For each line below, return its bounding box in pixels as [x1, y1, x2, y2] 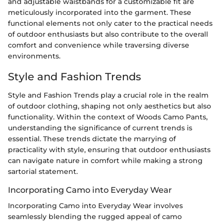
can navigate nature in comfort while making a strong [8, 156, 203, 166]
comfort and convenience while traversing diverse [8, 40, 189, 50]
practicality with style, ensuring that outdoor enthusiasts [8, 145, 211, 155]
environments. [8, 51, 60, 60]
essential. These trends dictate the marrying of [8, 134, 176, 144]
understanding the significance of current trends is [8, 123, 192, 133]
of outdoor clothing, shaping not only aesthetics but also [8, 102, 211, 111]
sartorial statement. [8, 167, 78, 176]
